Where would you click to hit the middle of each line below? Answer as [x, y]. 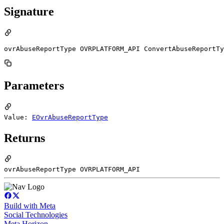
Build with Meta [30, 206]
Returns [24, 138]
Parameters [34, 85]
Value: [18, 117]
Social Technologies [36, 215]
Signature [29, 11]
